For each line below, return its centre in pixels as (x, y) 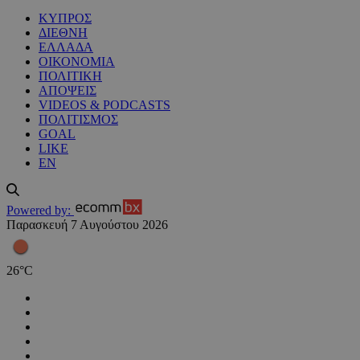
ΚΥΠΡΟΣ (65, 18)
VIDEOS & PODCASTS (104, 105)
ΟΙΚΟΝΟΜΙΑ (77, 62)
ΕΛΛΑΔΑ (66, 47)
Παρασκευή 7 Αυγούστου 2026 (87, 225)
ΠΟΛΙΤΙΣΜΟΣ (78, 120)
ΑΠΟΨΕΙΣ (67, 91)
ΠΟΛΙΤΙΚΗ (70, 76)
